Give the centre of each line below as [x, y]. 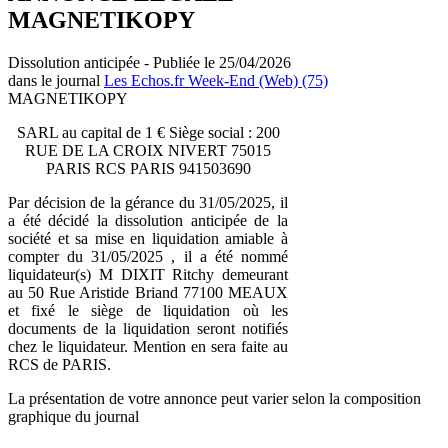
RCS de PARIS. [59, 364]
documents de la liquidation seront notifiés [148, 328]
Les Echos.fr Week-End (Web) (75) [216, 80]
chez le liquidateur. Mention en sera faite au [148, 346]
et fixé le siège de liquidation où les [148, 310]
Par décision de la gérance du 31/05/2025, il [148, 202]
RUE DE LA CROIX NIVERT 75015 [148, 150]
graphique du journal [73, 416]
